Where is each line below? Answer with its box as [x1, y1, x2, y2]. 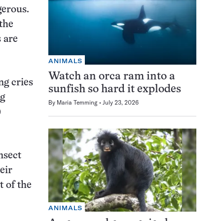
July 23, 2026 [103, 99, 139, 107]
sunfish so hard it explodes [48, 84, 181, 95]
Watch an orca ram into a [48, 72, 175, 82]
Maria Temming [57, 99, 98, 107]
